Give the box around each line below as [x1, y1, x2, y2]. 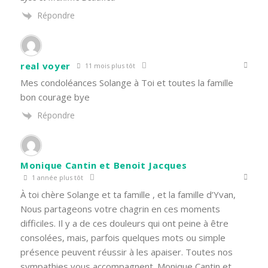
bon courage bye [20, 91, 90, 103]
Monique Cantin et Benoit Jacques [20, 159, 187, 172]
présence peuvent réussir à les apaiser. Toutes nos [20, 246, 233, 258]
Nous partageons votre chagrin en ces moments [20, 203, 220, 215]
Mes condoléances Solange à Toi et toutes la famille [20, 77, 233, 89]
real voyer [20, 60, 71, 72]
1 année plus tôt [30, 172, 83, 182]
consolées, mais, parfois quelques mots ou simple [20, 232, 226, 244]
